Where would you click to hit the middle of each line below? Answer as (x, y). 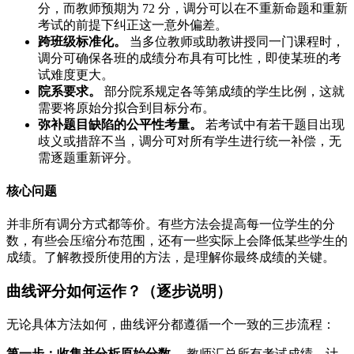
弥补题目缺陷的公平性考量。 (120, 124)
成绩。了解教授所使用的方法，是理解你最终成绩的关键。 (171, 258)
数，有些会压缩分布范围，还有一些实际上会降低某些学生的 (177, 241)
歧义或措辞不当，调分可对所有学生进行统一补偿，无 (190, 141)
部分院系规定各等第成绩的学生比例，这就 (223, 91)
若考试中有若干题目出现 (273, 124)
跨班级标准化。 (82, 41)
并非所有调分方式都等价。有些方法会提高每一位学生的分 (171, 224)
